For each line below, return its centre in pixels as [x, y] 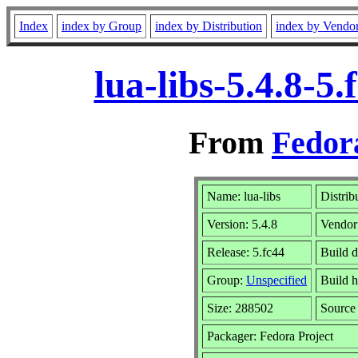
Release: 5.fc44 [246, 252]
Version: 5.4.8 [242, 224]
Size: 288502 [240, 308]
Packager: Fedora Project [270, 336]
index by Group [101, 26]
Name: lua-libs [244, 196]
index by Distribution [209, 26]
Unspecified [276, 280]
